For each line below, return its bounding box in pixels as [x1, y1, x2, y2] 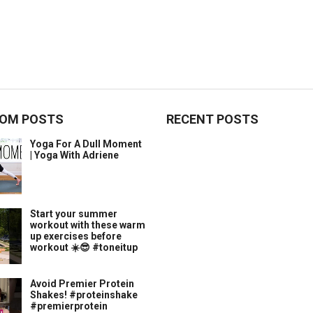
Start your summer [30, 208, 117, 219]
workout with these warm [30, 219, 145, 231]
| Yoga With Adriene [30, 150, 119, 161]
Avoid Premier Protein [30, 278, 134, 289]
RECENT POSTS [166, 112, 259, 126]
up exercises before [30, 231, 122, 242]
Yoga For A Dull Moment [30, 138, 142, 150]
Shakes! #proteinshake [30, 289, 138, 300]
